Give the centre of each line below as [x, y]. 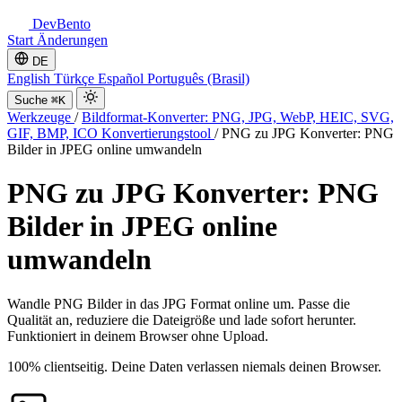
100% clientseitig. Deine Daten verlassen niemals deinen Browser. [194, 366]
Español [122, 79]
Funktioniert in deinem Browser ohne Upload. [138, 336]
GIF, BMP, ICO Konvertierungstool [111, 133]
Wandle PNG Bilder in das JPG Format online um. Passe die [179, 303]
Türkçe [76, 79]
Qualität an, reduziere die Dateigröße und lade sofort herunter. [182, 319]
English [31, 79]
